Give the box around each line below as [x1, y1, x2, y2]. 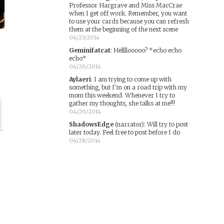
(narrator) [113, 120, 144, 128]
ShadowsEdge [68, 120, 113, 128]
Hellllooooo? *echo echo [113, 46, 181, 54]
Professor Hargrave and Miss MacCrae [68, 1, 182, 9]
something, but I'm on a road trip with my [68, 83, 187, 91]
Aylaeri [68, 75, 91, 83]
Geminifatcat [68, 46, 110, 54]
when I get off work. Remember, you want [68, 9, 187, 17]
